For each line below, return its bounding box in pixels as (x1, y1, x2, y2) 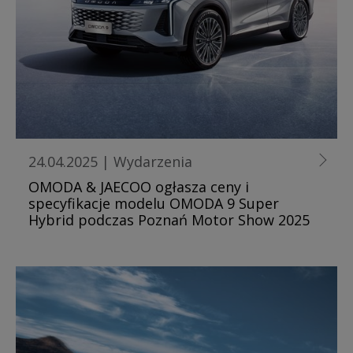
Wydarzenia (113, 151, 192, 171)
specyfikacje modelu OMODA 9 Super (28, 193, 279, 213)
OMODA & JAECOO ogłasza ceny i (28, 176, 249, 196)
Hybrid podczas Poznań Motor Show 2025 (28, 210, 310, 229)
